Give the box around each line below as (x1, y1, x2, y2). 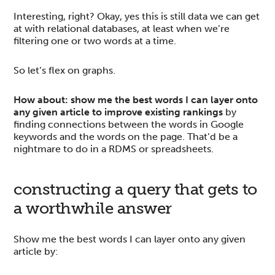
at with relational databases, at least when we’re (14, 22, 230, 34)
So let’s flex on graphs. (14, 64, 116, 76)
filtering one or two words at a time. (14, 34, 177, 47)
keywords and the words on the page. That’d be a (14, 130, 238, 142)
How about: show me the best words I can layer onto (14, 93, 258, 106)
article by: (14, 245, 59, 257)
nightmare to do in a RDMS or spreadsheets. (14, 142, 214, 155)
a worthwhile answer (14, 198, 172, 218)
